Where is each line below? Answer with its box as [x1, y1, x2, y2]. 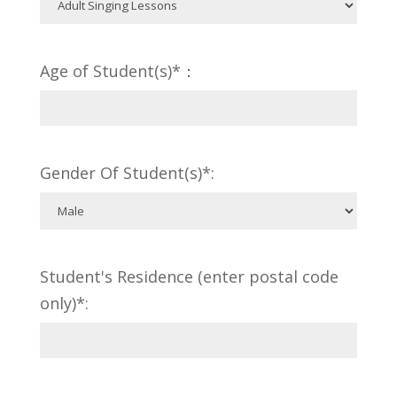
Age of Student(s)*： [39, 60, 197, 82]
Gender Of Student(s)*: [39, 162, 214, 183]
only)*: [39, 292, 89, 314]
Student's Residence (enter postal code [39, 266, 339, 287]
